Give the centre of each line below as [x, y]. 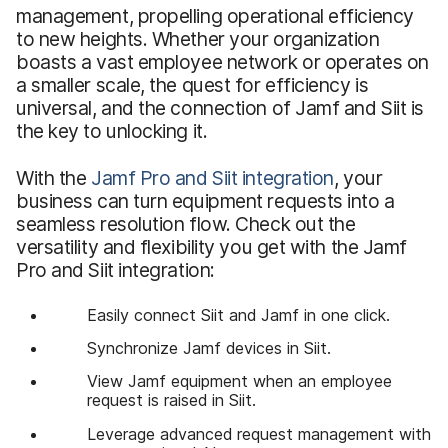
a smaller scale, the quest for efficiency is [192, 84]
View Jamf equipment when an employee [239, 381]
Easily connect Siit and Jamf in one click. [238, 314]
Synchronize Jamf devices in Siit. [208, 348]
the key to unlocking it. [112, 130]
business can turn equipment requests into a [205, 200]
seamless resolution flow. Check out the [186, 223]
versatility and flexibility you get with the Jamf [212, 246]
